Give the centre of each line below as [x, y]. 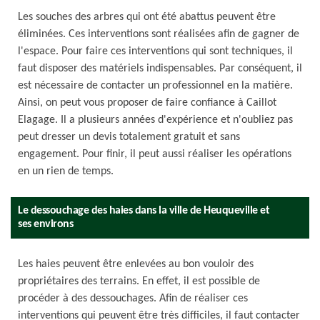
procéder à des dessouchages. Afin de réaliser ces [133, 299]
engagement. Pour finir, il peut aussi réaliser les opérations [155, 154]
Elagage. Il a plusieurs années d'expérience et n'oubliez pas [155, 120]
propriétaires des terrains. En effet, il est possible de [139, 281]
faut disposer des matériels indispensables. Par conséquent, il [160, 69]
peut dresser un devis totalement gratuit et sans [129, 137]
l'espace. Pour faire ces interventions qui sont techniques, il [155, 51]
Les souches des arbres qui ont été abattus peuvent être [147, 17]
